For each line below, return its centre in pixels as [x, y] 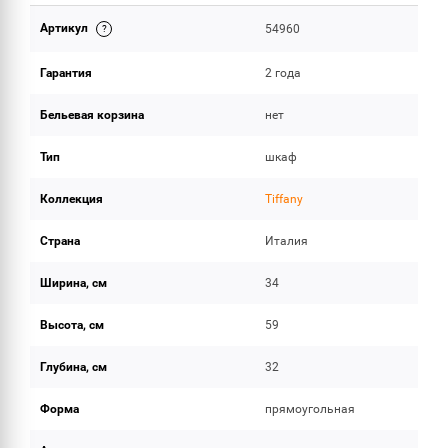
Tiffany [284, 199]
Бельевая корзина [92, 115]
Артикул [65, 28]
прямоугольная [310, 409]
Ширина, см [73, 283]
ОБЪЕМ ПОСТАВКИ [93, 33]
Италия [287, 241]
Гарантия [66, 73]
